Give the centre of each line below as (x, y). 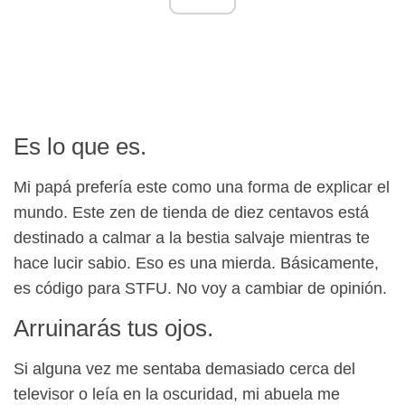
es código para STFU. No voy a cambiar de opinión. (200, 288)
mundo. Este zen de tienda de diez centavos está (191, 212)
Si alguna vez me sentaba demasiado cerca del (184, 368)
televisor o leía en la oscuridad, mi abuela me (177, 394)
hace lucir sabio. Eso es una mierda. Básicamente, (196, 263)
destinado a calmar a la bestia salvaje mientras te (192, 237)
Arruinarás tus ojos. (113, 328)
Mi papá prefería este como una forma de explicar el (202, 187)
